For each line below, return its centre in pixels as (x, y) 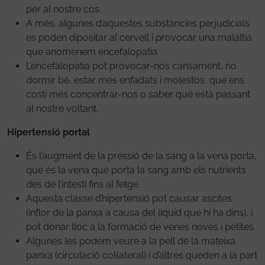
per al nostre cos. (64, 9)
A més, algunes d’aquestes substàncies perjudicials (138, 23)
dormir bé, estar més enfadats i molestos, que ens (135, 80)
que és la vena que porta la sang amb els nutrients (136, 170)
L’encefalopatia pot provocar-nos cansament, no (131, 66)
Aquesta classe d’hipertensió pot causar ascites (129, 198)
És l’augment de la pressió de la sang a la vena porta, (141, 156)
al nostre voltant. (62, 108)
